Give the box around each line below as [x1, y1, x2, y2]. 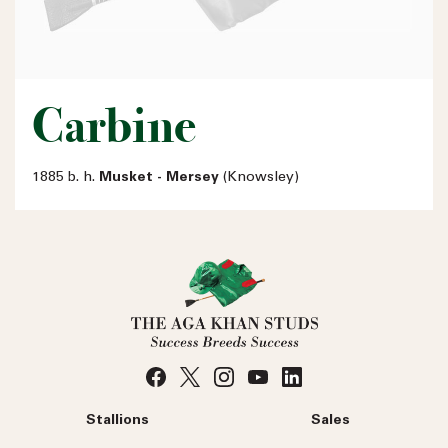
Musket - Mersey [99, 170, 219, 185]
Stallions [86, 413, 149, 428]
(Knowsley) [219, 170, 299, 185]
